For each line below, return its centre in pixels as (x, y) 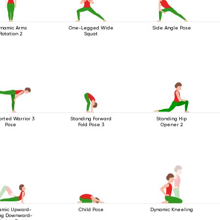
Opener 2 (171, 124)
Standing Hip (172, 118)
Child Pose (91, 209)
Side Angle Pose (171, 27)
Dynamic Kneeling (171, 209)
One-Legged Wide (91, 27)
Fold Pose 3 (91, 124)
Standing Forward (91, 118)
